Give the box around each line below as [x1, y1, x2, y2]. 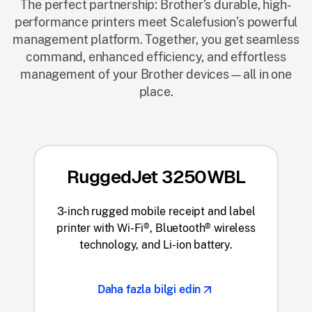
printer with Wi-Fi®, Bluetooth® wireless [56, 221, 256, 235]
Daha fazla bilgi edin [97, 283, 201, 296]
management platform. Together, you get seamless [13, 32, 299, 47]
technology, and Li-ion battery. [79, 238, 233, 251]
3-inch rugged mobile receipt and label [56, 205, 256, 218]
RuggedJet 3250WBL [66, 165, 246, 189]
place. [139, 84, 173, 99]
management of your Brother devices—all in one [20, 67, 292, 81]
